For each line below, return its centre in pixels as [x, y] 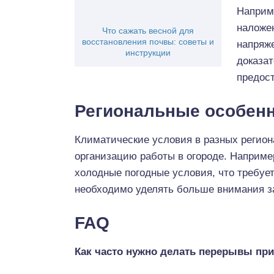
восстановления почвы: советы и [148, 42]
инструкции [148, 53]
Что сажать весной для [148, 31]
